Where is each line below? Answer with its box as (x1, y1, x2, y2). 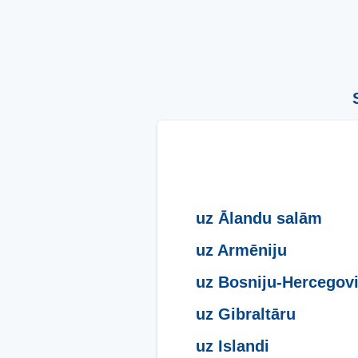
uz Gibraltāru (196, 304, 296, 323)
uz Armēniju (196, 241, 287, 259)
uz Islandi (196, 336, 269, 355)
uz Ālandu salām (196, 209, 322, 227)
